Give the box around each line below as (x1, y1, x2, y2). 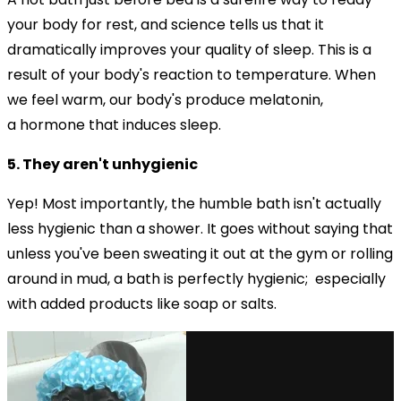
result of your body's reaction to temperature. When (7, 64, 376, 85)
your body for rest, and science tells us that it (7, 13, 324, 35)
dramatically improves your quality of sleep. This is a (7, 38, 371, 60)
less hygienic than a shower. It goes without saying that (7, 218, 393, 239)
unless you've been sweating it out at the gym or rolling (7, 243, 393, 264)
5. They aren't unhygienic (7, 153, 198, 175)
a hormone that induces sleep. (7, 114, 221, 135)
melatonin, (249, 89, 323, 110)
